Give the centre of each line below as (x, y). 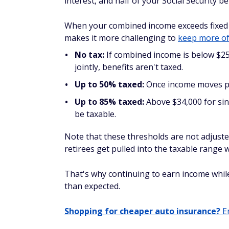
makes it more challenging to (121, 38)
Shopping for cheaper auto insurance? (142, 211)
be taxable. (95, 114)
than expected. (92, 186)
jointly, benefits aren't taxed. (129, 67)
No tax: (90, 55)
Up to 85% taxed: (109, 102)
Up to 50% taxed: (109, 84)
